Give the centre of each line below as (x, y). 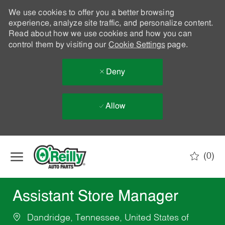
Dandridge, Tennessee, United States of (106, 218)
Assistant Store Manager (95, 197)
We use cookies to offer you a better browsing (91, 13)
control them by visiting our (58, 45)
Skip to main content (113, 140)
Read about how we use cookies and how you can (100, 34)
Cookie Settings (137, 45)
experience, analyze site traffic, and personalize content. (111, 24)
